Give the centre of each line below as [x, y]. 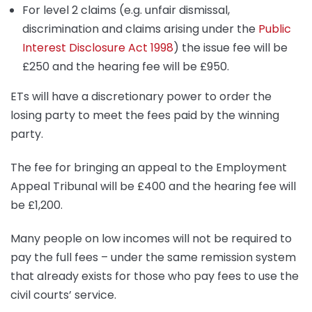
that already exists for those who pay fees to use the [155, 276]
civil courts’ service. [63, 295]
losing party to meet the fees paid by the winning [145, 116]
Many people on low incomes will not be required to [151, 238]
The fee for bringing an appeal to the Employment [149, 167]
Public [275, 29]
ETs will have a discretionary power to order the [141, 97]
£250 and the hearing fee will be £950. [126, 67]
